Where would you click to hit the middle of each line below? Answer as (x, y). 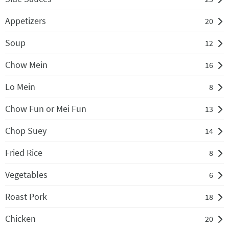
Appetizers (26, 21)
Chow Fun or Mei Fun (46, 109)
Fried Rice (24, 153)
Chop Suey (26, 131)
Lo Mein (20, 87)
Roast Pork (26, 197)
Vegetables (26, 175)
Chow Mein (26, 65)
